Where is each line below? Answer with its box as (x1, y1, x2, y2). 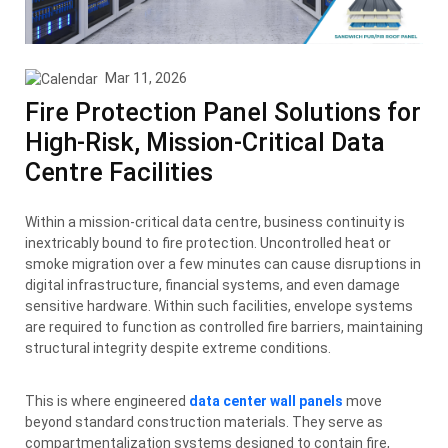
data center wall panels (189, 392, 343, 409)
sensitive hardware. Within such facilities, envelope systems (25, 297, 413, 314)
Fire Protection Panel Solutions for (25, 97, 421, 127)
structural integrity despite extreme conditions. (25, 339, 331, 356)
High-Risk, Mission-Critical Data (25, 127, 385, 157)
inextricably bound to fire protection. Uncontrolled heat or (25, 234, 391, 251)
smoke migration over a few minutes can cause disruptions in (25, 255, 421, 272)
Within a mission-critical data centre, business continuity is (25, 213, 405, 230)
